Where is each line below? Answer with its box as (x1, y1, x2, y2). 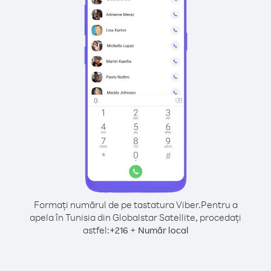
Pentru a (200, 198, 238, 211)
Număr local (137, 224, 189, 236)
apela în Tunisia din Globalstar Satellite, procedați (30, 211, 241, 223)
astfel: (82, 224, 109, 236)
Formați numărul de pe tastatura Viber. (33, 198, 201, 211)
